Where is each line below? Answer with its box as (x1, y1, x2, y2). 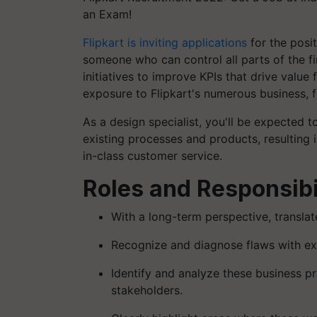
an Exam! (83, 7, 132, 21)
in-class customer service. (83, 149, 222, 163)
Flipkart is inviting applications (83, 35, 247, 50)
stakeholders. (111, 283, 183, 297)
